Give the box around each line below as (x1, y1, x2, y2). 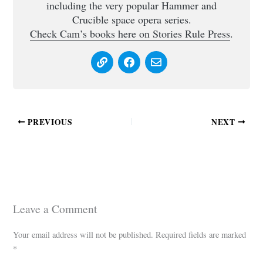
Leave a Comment (13, 201, 97, 217)
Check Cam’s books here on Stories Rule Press (30, 26, 230, 41)
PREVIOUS (25, 116, 73, 128)
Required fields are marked (156, 229, 247, 241)
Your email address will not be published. (13, 229, 154, 241)
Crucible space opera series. (72, 12, 191, 27)
